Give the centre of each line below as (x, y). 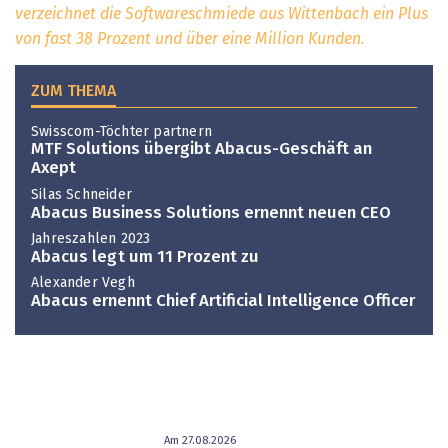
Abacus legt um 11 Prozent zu (145, 257)
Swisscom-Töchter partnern (121, 131)
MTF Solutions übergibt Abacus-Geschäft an (201, 150)
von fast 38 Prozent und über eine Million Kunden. (190, 39)
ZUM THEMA (73, 90)
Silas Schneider (81, 194)
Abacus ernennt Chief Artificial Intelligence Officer (223, 302)
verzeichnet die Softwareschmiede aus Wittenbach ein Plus (221, 14)
